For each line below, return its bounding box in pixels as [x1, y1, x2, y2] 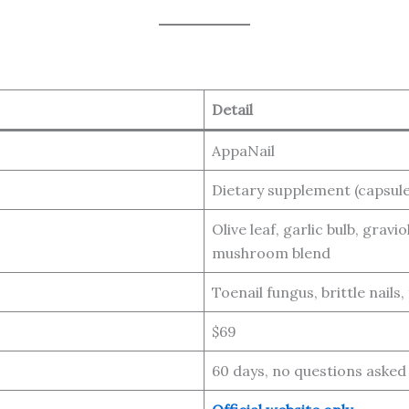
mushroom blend [212, 243, 330, 262]
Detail [212, 100, 253, 119]
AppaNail [212, 141, 275, 160]
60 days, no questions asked [212, 361, 406, 380]
